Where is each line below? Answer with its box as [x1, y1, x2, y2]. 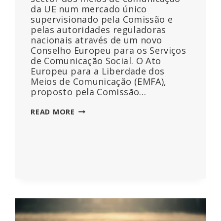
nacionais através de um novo [31, 34, 162, 46]
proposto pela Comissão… [31, 86, 147, 98]
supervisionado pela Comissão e [31, 13, 173, 26]
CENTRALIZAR [74, 106, 127, 116]
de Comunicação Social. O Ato [31, 55, 161, 67]
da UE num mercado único [31, 3, 147, 15]
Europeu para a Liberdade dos [31, 65, 165, 77]
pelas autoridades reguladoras [31, 24, 166, 36]
